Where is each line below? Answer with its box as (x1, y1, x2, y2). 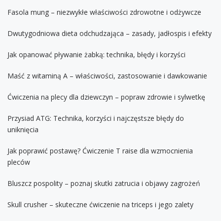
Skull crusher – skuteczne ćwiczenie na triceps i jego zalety (7, 199, 193, 209)
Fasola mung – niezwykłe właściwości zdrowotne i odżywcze (7, 7, 201, 17)
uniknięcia (7, 124, 38, 134)
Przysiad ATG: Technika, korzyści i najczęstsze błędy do (7, 113, 184, 123)
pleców (7, 157, 30, 167)
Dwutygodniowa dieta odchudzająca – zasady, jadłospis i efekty (7, 28, 212, 38)
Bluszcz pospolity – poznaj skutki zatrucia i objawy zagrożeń (7, 178, 200, 188)
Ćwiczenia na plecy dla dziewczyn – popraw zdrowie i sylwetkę (7, 92, 205, 102)
